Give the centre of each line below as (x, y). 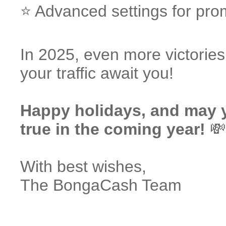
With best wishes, (83, 166)
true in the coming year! (113, 129)
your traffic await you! (97, 73)
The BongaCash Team (101, 185)
